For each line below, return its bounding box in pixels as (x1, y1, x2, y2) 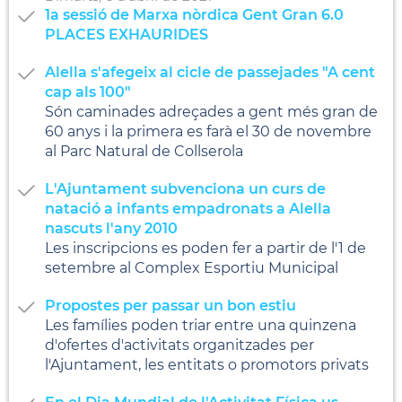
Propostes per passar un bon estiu (45, 296, 296, 314)
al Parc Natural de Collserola (45, 142, 243, 160)
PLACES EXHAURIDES (45, 25, 208, 43)
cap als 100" (45, 83, 131, 100)
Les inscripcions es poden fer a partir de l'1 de (45, 239, 366, 257)
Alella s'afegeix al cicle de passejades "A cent (45, 63, 375, 81)
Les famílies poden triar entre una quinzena (45, 316, 356, 334)
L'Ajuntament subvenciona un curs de (45, 179, 326, 197)
